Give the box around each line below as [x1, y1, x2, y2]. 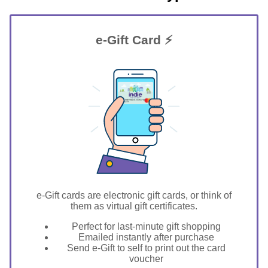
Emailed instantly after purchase [78, 232, 214, 242]
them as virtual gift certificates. [71, 200, 197, 211]
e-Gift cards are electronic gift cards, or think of [36, 190, 232, 200]
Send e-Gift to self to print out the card [66, 242, 226, 253]
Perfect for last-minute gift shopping [71, 221, 221, 232]
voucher [129, 253, 163, 264]
